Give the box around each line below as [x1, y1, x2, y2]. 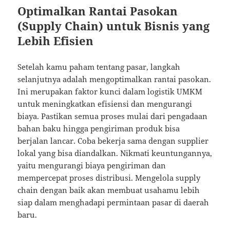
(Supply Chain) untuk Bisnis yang [17, 18, 210, 34]
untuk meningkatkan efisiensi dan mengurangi [17, 99, 193, 109]
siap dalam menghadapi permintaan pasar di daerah [17, 197, 209, 208]
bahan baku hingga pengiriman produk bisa [17, 123, 180, 134]
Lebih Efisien [17, 33, 94, 49]
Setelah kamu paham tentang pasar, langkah [17, 62, 181, 72]
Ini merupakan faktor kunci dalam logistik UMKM [17, 86, 203, 97]
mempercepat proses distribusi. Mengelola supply [17, 172, 201, 183]
